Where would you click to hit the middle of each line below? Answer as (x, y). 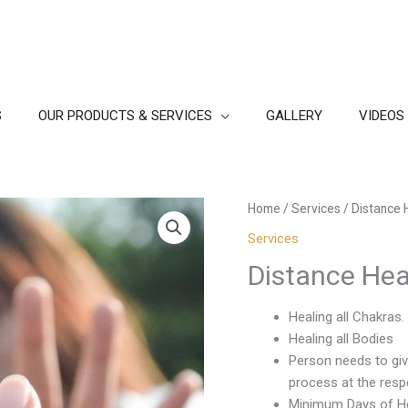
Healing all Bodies (341, 338)
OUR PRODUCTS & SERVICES (125, 115)
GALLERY (294, 115)
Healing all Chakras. (347, 316)
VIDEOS (382, 115)
